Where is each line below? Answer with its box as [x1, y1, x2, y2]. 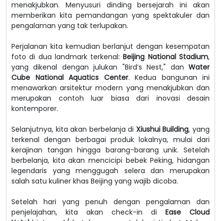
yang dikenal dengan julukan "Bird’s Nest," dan [11, 62, 188, 72]
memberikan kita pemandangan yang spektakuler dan [11, 10, 210, 20]
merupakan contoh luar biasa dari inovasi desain [11, 93, 210, 103]
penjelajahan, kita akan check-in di [11, 207, 165, 217]
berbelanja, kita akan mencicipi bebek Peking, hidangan [11, 155, 210, 165]
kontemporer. [11, 103, 58, 113]
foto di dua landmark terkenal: [11, 51, 123, 62]
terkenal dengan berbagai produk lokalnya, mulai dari [11, 134, 210, 145]
